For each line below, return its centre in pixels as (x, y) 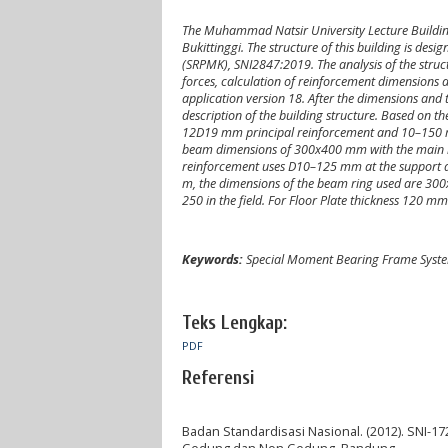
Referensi (218, 378)
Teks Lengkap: (234, 323)
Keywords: (214, 260)
